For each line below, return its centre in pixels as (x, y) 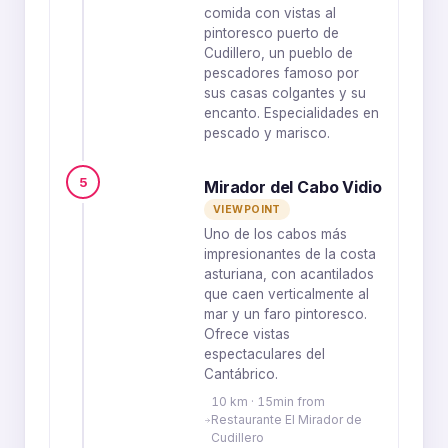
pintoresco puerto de (271, 33)
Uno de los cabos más (275, 234)
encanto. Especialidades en (291, 113)
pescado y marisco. (267, 133)
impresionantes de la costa (290, 254)
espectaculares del (264, 354)
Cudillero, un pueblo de (278, 53)
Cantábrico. (241, 374)
